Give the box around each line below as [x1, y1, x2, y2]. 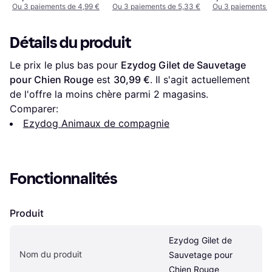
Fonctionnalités [10, 169, 118, 189]
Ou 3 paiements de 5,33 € [112, 2, 200, 12]
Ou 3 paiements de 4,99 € [12, 2, 100, 12]
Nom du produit [19, 249, 82, 260]
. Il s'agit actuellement [150, 73, 250, 86]
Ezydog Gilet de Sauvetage [121, 59, 246, 72]
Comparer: [10, 103, 58, 115]
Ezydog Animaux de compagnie [23, 117, 169, 130]
